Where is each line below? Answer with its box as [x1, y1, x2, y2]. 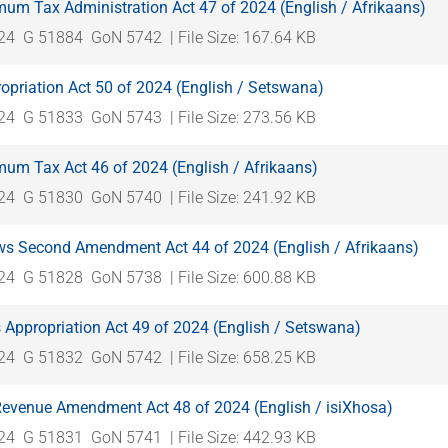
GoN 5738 [91, 267, 162, 287]
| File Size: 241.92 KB [170, 187, 316, 207]
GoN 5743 [91, 107, 162, 127]
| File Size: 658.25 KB [170, 347, 316, 367]
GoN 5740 [91, 187, 162, 207]
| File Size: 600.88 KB [170, 267, 316, 287]
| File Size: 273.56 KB [170, 107, 316, 127]
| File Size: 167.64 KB [170, 27, 316, 47]
